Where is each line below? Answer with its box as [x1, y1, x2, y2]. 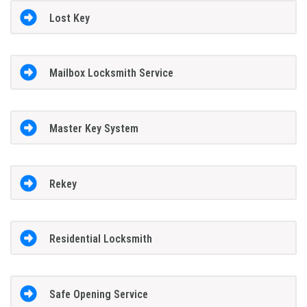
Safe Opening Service [49, 287, 148, 301]
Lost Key [49, 11, 90, 25]
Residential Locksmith [49, 232, 152, 246]
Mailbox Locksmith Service [49, 66, 173, 80]
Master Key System [49, 122, 138, 135]
